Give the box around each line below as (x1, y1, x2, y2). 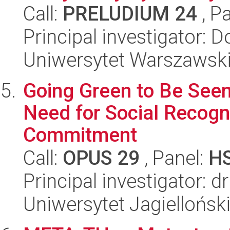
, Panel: (140, 146, 208, 169)
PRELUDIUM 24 (63, 2, 197, 25)
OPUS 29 (63, 146, 140, 169)
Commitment (23, 123, 137, 146)
